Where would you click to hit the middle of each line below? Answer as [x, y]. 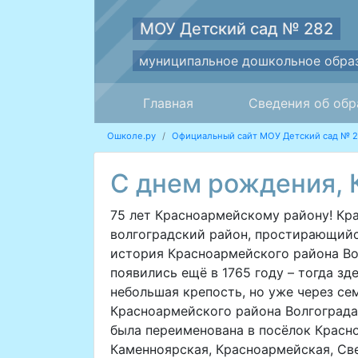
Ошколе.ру [131, 135]
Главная [169, 103]
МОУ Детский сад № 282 [237, 29]
